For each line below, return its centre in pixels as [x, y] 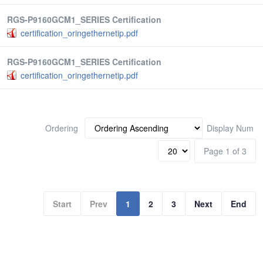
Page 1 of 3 [225, 151]
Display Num [231, 128]
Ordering [63, 128]
